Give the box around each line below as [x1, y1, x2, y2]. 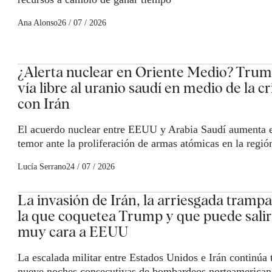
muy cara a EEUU [18, 223, 128, 241]
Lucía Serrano [18, 162, 66, 172]
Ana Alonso [18, 18, 58, 28]
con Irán [18, 95, 70, 113]
